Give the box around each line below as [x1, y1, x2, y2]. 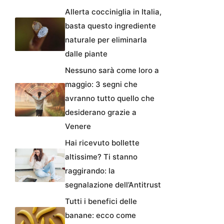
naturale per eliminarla [65, 35, 147, 45]
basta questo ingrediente [65, 21, 156, 31]
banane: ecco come [65, 210, 136, 220]
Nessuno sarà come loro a [65, 65, 159, 75]
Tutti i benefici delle [65, 196, 137, 206]
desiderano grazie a [65, 107, 136, 117]
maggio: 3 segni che [65, 79, 137, 89]
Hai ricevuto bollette [65, 138, 139, 148]
